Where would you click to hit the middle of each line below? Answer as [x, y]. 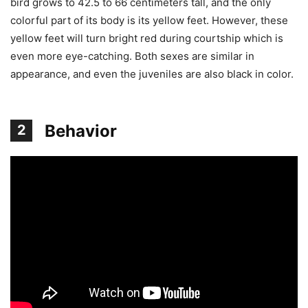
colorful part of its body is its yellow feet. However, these [149, 20]
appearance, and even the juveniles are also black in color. [152, 74]
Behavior [81, 131]
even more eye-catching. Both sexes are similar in [132, 56]
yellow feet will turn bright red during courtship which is [147, 38]
